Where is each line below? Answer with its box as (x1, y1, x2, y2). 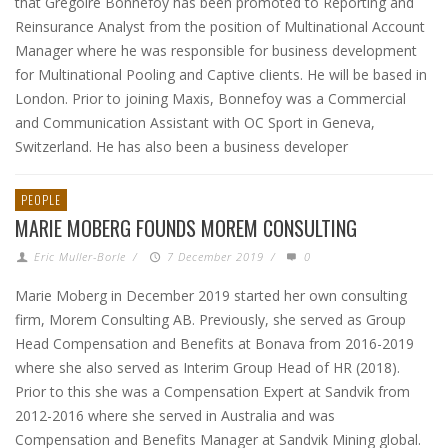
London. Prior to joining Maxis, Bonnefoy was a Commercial (15, 89, 406, 108)
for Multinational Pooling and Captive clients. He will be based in (15, 65, 427, 84)
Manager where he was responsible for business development (15, 41, 417, 60)
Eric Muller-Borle (34, 249, 127, 264)
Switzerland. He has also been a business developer (15, 137, 348, 156)
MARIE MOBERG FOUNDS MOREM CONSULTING (15, 213, 357, 243)
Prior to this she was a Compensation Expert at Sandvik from (15, 382, 410, 401)
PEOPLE (21, 191, 61, 208)
